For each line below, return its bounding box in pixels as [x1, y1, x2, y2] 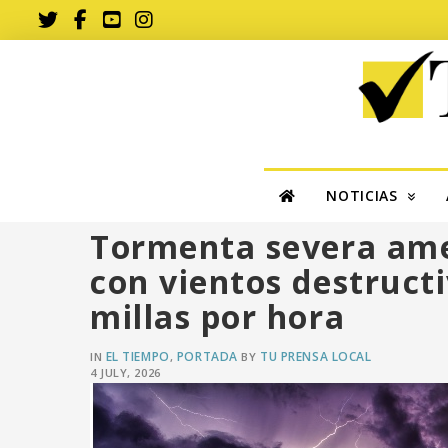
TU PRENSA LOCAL [260, 347, 372, 365]
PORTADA [176, 347, 238, 365]
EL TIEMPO [105, 347, 170, 365]
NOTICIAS [326, 186, 398, 206]
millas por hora [90, 294, 355, 338]
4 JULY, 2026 [90, 364, 161, 380]
